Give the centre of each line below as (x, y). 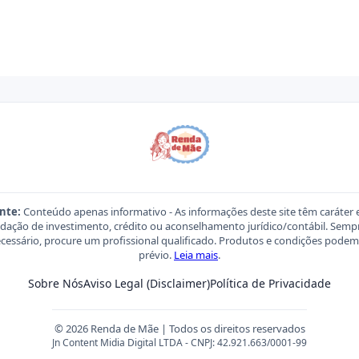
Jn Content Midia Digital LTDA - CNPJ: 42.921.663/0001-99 (179, 343)
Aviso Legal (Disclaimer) (147, 283)
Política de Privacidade (270, 283)
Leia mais (196, 255)
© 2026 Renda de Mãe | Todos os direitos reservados (179, 329)
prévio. (156, 255)
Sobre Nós (56, 283)
